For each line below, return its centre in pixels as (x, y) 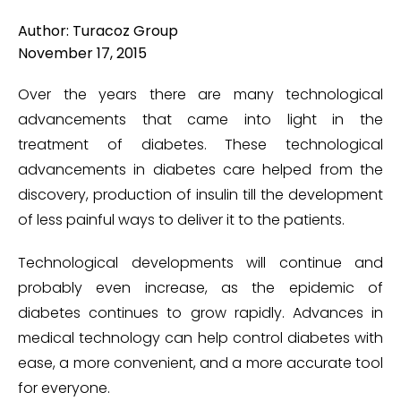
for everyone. (64, 388)
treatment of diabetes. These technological (200, 144)
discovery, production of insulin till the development (200, 194)
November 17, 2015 (82, 53)
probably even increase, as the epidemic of (200, 287)
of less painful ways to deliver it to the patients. (181, 219)
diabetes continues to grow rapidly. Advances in (200, 312)
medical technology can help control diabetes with (200, 337)
